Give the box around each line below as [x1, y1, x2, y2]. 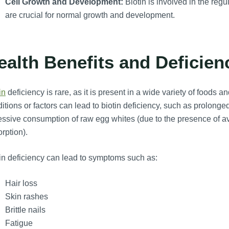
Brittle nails [5, 205, 45, 215]
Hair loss [5, 179, 37, 188]
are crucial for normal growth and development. [5, 11, 175, 20]
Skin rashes [5, 192, 48, 201]
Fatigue [5, 219, 33, 228]
